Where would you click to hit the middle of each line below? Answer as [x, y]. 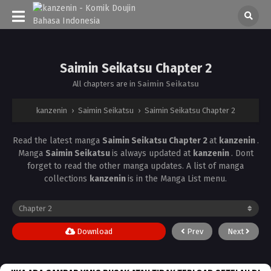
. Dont [242, 153]
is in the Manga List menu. [177, 179]
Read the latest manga [57, 141]
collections [67, 179]
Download [94, 231]
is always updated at [152, 153]
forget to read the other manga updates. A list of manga [135, 166]
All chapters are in [105, 84]
